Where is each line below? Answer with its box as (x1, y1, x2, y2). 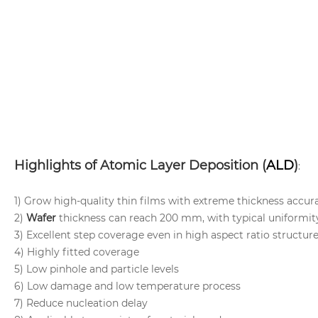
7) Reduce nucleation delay (14, 297, 148, 310)
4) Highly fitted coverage (14, 246, 139, 259)
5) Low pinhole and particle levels (14, 263, 179, 276)
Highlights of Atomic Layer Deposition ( (14, 158, 266, 174)
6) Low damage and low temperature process (14, 280, 241, 293)
